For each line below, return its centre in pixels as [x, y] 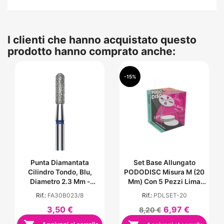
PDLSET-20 [170, 195]
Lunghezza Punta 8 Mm [60, 191]
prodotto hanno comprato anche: [91, 51]
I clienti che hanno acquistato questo [102, 39]
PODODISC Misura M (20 [164, 172]
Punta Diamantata [60, 162]
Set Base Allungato [164, 162]
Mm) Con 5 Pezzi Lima [164, 181]
